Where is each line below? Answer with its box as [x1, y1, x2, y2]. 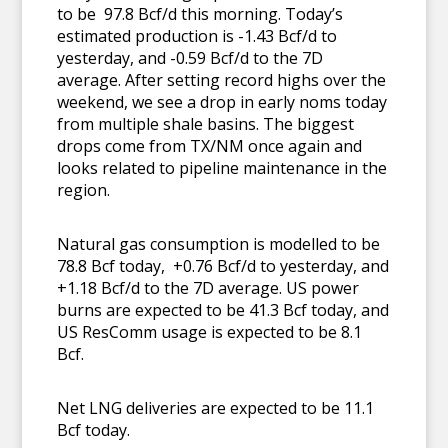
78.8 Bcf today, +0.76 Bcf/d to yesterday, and [57, 255, 390, 277]
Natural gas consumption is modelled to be [57, 233, 381, 255]
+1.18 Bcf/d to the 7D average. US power [57, 277, 360, 299]
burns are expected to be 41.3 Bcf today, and [57, 299, 390, 321]
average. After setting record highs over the [57, 69, 387, 91]
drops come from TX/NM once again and [57, 135, 363, 157]
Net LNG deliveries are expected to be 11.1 [57, 397, 375, 419]
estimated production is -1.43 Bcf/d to [57, 25, 338, 47]
